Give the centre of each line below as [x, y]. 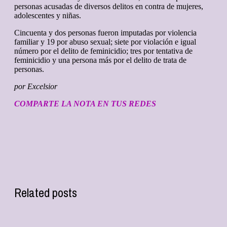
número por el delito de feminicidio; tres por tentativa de [103, 51]
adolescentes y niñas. [48, 16]
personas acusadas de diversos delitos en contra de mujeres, [109, 7]
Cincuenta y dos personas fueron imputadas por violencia [105, 33]
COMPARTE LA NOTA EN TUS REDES [85, 104]
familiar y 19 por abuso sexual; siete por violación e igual [105, 42]
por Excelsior [36, 87]
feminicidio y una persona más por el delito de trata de [100, 60]
